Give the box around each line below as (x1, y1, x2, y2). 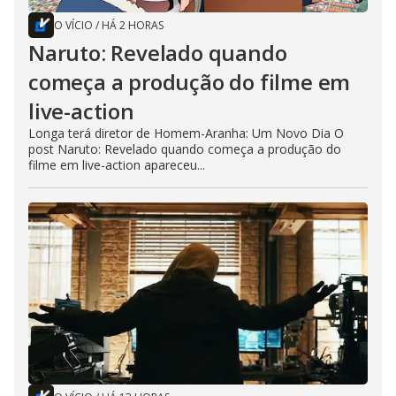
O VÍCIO (54, 17, 93, 33)
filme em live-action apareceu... (28, 156, 205, 173)
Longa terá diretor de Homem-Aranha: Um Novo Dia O (28, 124, 344, 141)
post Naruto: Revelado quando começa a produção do (28, 140, 341, 157)
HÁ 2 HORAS (102, 17, 164, 33)
